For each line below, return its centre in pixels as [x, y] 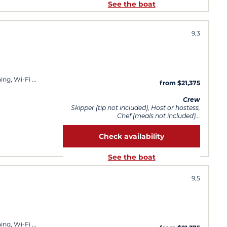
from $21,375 [180, 83]
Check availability [132, 136]
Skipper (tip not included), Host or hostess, [136, 107]
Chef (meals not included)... [159, 116]
